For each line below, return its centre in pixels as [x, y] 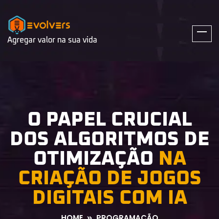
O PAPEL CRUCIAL [109, 120]
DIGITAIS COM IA [109, 198]
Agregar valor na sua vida [52, 40]
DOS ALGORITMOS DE [109, 139]
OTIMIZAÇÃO [96, 159]
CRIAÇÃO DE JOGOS [109, 178]
